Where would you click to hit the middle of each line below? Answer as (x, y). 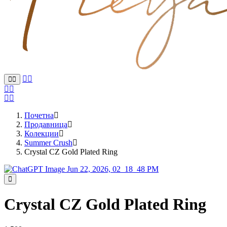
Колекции (42, 134)
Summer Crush (48, 143)
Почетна (39, 115)
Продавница (46, 124)
